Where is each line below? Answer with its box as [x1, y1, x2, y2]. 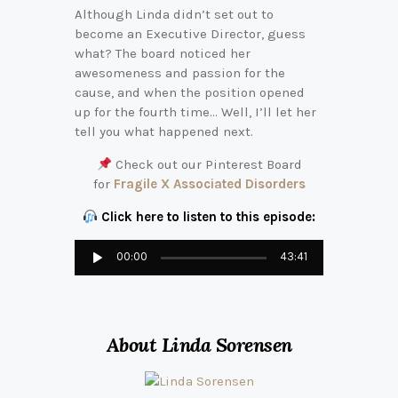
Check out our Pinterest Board [111, 156, 302, 173]
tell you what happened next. [75, 123, 253, 140]
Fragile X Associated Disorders [113, 176, 306, 193]
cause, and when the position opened [75, 84, 305, 101]
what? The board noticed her [75, 45, 251, 62]
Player [198, 260, 236, 277]
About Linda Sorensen [106, 332, 292, 358]
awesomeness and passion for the [75, 65, 285, 82]
